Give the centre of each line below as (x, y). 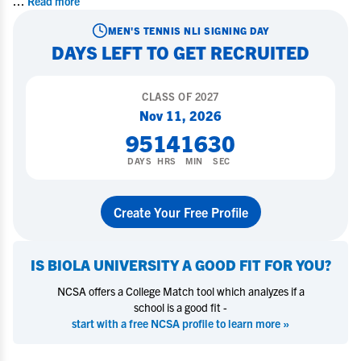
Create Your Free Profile (180, 212)
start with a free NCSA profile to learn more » (180, 323)
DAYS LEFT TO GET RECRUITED (180, 52)
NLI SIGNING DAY (225, 30)
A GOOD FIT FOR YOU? (255, 265)
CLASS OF (168, 96)
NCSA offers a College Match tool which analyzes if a (180, 291)
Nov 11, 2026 (180, 115)
